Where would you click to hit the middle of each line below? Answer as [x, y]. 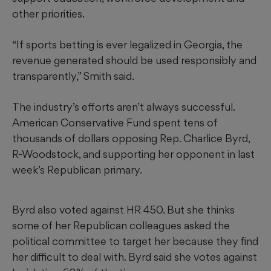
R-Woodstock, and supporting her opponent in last [133, 154]
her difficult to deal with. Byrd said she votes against [135, 256]
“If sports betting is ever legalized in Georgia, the [127, 44]
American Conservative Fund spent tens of [115, 122]
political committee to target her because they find [135, 241]
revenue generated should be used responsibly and [134, 60]
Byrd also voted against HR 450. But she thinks [123, 209]
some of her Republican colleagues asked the [121, 225]
